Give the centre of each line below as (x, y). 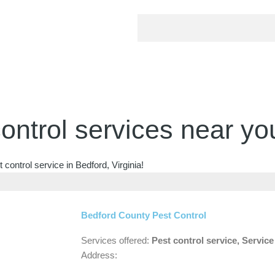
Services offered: (116, 240)
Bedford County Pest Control (144, 215)
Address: (99, 255)
